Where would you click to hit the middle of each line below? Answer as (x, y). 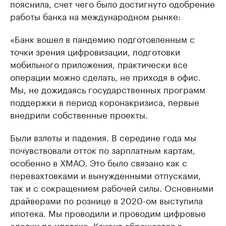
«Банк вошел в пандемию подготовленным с (102, 38)
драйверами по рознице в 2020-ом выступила (106, 200)
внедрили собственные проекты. (79, 114)
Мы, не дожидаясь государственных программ (108, 89)
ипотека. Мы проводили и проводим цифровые (108, 212)
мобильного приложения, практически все (99, 64)
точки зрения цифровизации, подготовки (95, 51)
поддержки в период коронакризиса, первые (105, 101)
